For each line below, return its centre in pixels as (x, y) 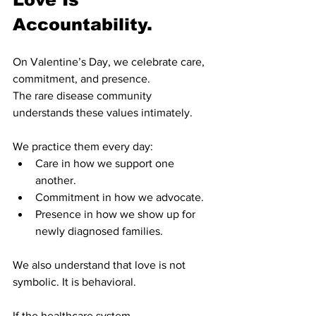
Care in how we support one (106, 163)
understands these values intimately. (103, 112)
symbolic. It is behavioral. (74, 281)
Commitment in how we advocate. (120, 197)
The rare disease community (84, 95)
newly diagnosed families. (99, 231)
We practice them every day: (83, 146)
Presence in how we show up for (117, 214)
